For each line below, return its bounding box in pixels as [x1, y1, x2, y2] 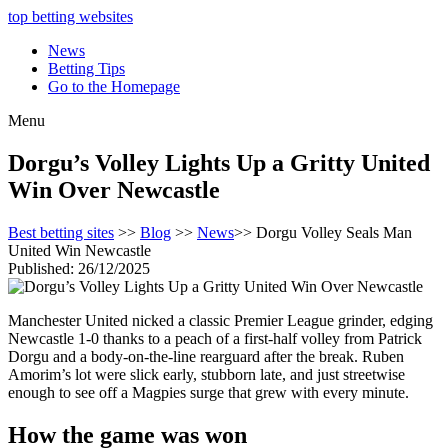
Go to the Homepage [48, 78, 180, 95]
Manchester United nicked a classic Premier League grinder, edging [8, 311, 433, 329]
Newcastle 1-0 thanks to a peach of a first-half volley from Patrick [8, 329, 422, 347]
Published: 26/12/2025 [8, 259, 150, 277]
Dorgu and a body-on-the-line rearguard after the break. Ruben [8, 347, 404, 365]
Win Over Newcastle [8, 176, 220, 203]
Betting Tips [48, 60, 125, 77]
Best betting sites [8, 223, 114, 241]
